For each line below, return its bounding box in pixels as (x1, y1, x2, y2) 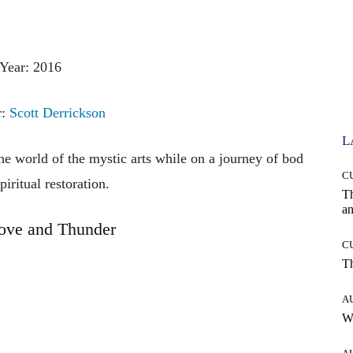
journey (218, 150, 266, 166)
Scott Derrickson (9, 104, 106, 121)
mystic (88, 150, 131, 166)
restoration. (44, 175, 110, 191)
